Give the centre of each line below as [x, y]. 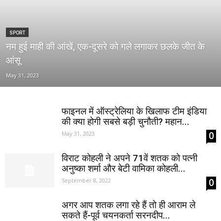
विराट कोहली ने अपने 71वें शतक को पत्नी [129, 158]
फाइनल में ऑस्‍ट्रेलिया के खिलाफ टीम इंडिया [134, 111]
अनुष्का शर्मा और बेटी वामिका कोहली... [124, 168]
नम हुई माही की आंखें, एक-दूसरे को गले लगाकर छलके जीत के [105, 47]
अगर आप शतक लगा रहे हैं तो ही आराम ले [129, 205]
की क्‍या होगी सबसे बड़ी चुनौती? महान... [126, 122]
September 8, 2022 [86, 180]
